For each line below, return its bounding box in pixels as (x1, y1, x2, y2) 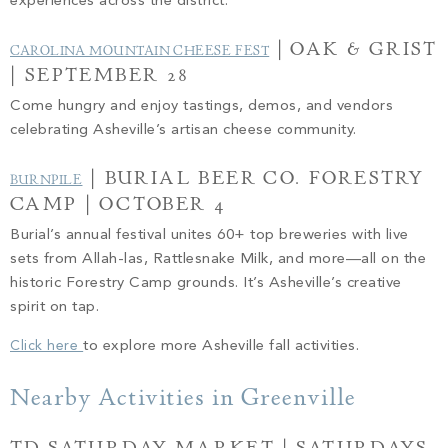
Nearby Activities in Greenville (10, 383, 363, 414)
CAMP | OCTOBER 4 (10, 191, 234, 216)
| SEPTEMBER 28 (10, 62, 190, 87)
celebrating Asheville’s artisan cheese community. (10, 122, 361, 138)
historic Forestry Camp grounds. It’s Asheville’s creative (10, 275, 402, 291)
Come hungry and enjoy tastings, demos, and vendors (10, 98, 393, 114)
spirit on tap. (10, 299, 99, 315)
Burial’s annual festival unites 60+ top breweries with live (10, 227, 409, 243)
